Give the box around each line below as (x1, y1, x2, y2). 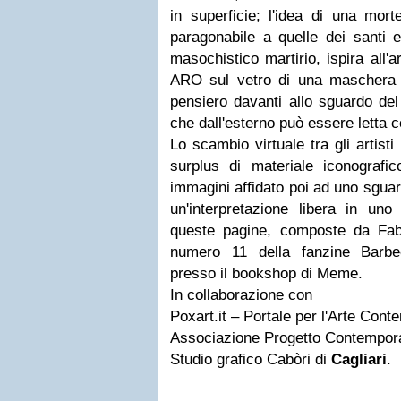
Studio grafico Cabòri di (170, 351, 331, 368)
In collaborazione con (170, 286, 312, 303)
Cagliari (331, 351, 387, 368)
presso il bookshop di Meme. (170, 265, 363, 282)
